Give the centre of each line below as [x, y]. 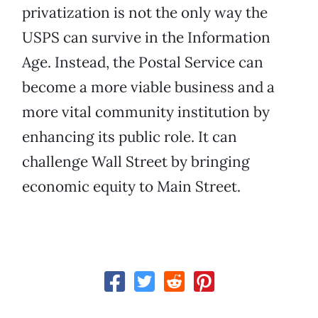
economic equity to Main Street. [131, 187]
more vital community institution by [146, 112]
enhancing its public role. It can [130, 137]
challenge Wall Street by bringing [136, 162]
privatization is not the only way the [145, 13]
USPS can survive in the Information [146, 38]
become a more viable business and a [148, 87]
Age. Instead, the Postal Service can [143, 62]
